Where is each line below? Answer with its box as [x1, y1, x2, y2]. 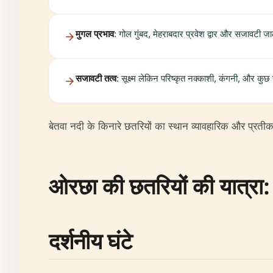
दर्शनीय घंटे [49, 226, 132, 256]
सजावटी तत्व [76, 73, 116, 84]
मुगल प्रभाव [76, 28, 114, 40]
